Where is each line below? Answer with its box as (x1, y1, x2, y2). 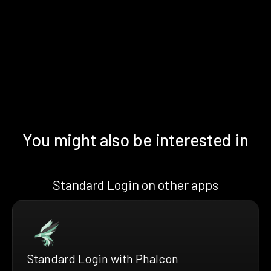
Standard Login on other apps (52, 176, 219, 192)
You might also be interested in (22, 129, 249, 150)
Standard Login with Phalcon (27, 250, 178, 266)
